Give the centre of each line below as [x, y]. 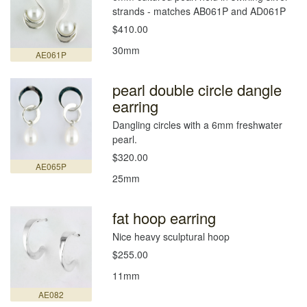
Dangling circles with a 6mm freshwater [198, 124]
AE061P [51, 55]
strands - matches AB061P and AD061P [199, 11]
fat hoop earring [164, 217]
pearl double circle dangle [197, 89]
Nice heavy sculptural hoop [171, 236]
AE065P [51, 167]
